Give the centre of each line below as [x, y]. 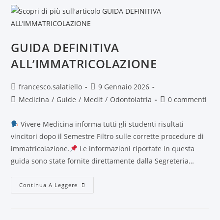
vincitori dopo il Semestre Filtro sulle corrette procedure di [108, 136]
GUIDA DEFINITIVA [65, 47]
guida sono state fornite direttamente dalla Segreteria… [103, 161]
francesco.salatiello [51, 87]
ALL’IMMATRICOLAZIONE [84, 64]
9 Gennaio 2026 [124, 87]
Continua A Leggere [49, 185]
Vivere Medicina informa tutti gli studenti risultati [101, 124]
